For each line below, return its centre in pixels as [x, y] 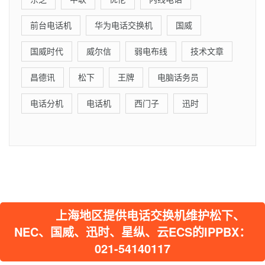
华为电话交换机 [124, 25]
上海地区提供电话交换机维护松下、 [132, 215]
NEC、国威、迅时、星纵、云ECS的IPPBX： [132, 231]
